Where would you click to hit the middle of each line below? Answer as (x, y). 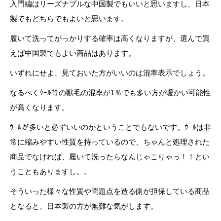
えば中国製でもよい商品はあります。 (73, 53)
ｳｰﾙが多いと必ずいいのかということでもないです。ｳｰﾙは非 (110, 127)
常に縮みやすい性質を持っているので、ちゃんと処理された (110, 142)
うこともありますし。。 (51, 171)
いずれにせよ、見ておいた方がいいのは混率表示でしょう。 (110, 73)
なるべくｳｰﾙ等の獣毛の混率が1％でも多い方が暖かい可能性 (110, 92)
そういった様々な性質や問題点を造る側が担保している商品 (110, 191)
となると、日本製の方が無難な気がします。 (84, 206)
